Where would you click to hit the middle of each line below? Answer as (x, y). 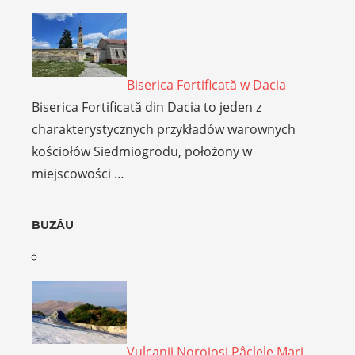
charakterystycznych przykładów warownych (164, 130)
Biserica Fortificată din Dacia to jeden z (147, 107)
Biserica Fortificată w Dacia (206, 85)
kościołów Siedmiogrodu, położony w (142, 152)
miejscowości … (78, 174)
